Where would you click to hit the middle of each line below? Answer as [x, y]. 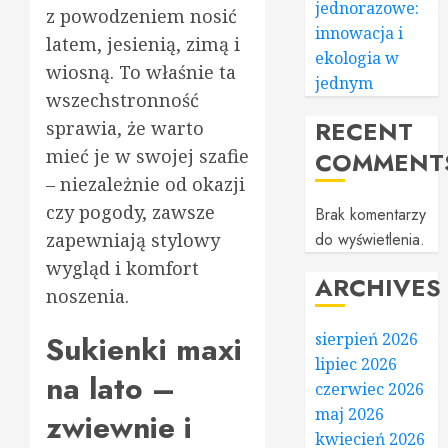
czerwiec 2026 [370, 389]
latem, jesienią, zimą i [143, 43]
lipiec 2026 [356, 364]
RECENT [364, 131]
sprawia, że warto [125, 127]
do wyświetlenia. [370, 239]
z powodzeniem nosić [141, 15]
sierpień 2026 [367, 339]
